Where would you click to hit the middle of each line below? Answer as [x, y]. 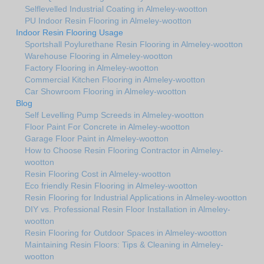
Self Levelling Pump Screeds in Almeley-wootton [114, 115]
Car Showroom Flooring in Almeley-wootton [105, 92]
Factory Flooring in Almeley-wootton [92, 68]
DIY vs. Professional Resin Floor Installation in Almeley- [128, 209]
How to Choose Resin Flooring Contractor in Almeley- [124, 151]
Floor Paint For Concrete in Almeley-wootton [107, 127]
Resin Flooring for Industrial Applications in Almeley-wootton [136, 198]
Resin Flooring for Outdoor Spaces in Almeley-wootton [126, 233]
